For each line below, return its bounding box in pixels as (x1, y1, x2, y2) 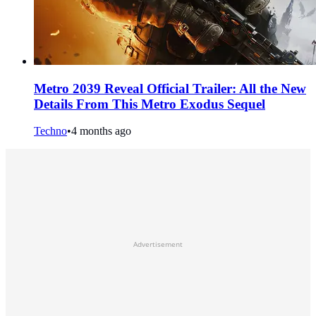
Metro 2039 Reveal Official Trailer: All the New (34, 80, 306, 96)
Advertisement (133, 239, 183, 250)
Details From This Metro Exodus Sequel (34, 96, 265, 111)
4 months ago (71, 125, 131, 138)
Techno (34, 125, 67, 138)
